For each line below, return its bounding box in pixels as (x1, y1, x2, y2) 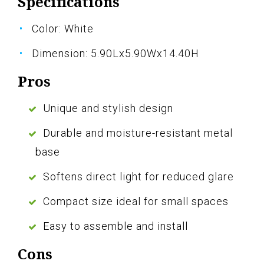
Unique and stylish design (43, 102, 173, 115)
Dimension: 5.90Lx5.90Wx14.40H (32, 47, 199, 60)
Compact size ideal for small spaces (43, 195, 229, 208)
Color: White (32, 22, 94, 35)
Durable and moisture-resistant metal (43, 127, 233, 140)
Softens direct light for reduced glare (43, 170, 234, 183)
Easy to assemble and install (43, 220, 188, 233)
